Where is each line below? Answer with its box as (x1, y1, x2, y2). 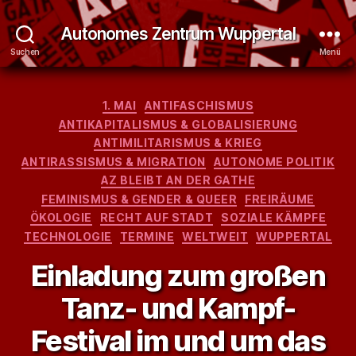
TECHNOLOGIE (24, 229, 112, 243)
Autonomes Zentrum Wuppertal (60, 23, 296, 44)
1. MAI (102, 99, 137, 112)
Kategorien (177, 94, 248, 110)
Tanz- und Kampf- (60, 291, 296, 326)
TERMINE (119, 229, 175, 243)
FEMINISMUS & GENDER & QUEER (41, 192, 238, 206)
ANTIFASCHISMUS (144, 99, 254, 112)
